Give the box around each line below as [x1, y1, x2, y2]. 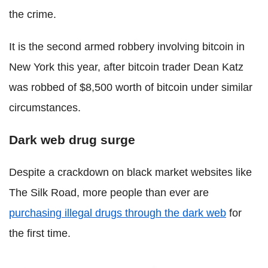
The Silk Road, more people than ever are [9, 186, 209, 199]
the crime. [9, 8, 56, 20]
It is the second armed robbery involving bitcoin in [9, 40, 245, 53]
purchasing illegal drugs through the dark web [9, 206, 226, 219]
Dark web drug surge [9, 132, 135, 147]
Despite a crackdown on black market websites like [9, 166, 252, 178]
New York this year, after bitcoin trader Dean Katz [9, 60, 243, 73]
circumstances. [9, 101, 81, 114]
